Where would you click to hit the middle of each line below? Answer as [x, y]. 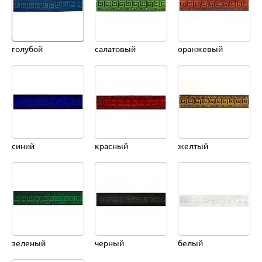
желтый [193, 146]
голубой [27, 49]
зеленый [29, 243]
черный [109, 243]
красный [111, 146]
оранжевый [200, 49]
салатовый [115, 49]
